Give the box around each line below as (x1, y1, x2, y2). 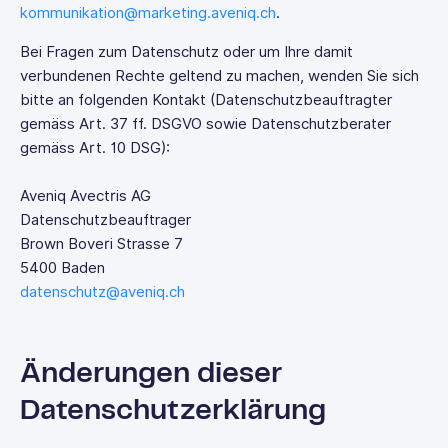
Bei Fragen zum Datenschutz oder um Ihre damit (20, 43, 353, 61)
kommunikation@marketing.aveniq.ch (20, 4, 276, 22)
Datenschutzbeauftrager (20, 211, 191, 229)
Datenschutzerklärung (20, 397, 326, 425)
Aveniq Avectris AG (20, 187, 151, 205)
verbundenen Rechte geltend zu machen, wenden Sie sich (20, 67, 419, 85)
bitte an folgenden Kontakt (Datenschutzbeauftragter (20, 91, 392, 109)
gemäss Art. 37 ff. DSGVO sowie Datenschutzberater (20, 115, 391, 133)
